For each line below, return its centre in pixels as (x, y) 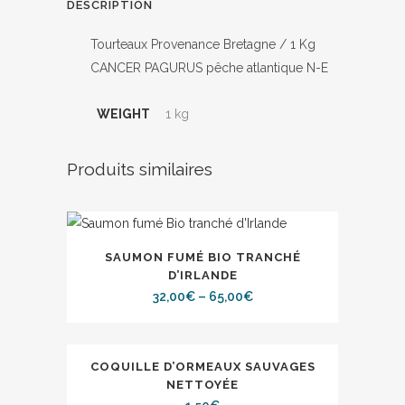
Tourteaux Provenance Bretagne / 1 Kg (203, 44)
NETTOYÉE (202, 385)
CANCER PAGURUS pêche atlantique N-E (209, 68)
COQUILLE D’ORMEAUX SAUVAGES (202, 367)
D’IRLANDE (202, 275)
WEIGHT (123, 114)
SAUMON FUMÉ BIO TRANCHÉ (202, 257)
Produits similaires (140, 169)
